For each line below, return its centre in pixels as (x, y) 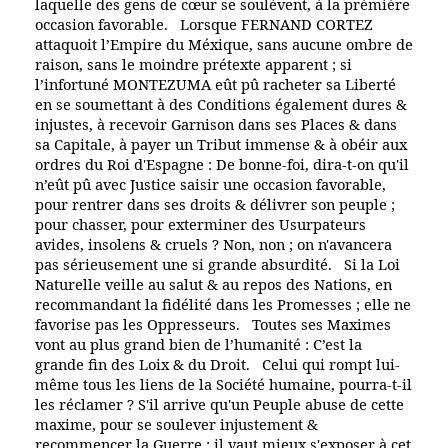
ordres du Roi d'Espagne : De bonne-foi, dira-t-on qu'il (222, 163)
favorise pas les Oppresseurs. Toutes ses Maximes (213, 323)
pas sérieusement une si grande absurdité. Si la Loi (217, 263)
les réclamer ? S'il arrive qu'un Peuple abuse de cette (219, 403)
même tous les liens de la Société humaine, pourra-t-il (223, 383)
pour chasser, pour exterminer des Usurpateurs (200, 223)
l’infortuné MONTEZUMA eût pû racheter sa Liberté (215, 83)
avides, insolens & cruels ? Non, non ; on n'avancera (213, 243)
